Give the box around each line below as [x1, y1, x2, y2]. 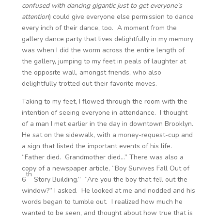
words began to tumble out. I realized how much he [21, 197, 183, 206]
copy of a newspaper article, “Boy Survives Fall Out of [21, 164, 189, 173]
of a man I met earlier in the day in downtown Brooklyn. [21, 119, 195, 128]
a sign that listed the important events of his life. [21, 141, 174, 151]
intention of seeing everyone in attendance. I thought [21, 108, 187, 117]
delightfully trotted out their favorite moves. [21, 79, 157, 88]
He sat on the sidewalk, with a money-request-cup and [21, 130, 193, 139]
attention [21, 12, 49, 21]
